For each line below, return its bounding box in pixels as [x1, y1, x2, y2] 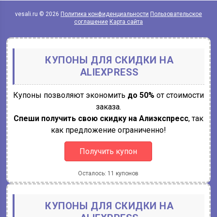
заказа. [95, 102, 121, 111]
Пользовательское [150, 11, 202, 17]
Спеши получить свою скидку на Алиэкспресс [13, 114, 188, 123]
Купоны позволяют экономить [13, 91, 127, 100]
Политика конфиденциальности [60, 11, 149, 17]
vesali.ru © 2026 [15, 11, 61, 17]
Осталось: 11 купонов [78, 170, 139, 177]
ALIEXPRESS [79, 66, 139, 78]
